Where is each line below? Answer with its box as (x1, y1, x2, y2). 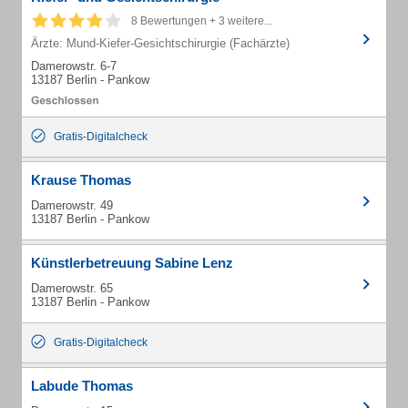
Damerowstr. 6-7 (31, 59, 117, 73)
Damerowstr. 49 (31, 199, 113, 212)
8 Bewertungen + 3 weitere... (131, 15, 272, 27)
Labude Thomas (31, 378, 133, 393)
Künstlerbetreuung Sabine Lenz (31, 255, 233, 270)
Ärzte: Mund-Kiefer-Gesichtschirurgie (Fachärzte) (31, 36, 290, 50)
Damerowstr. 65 (31, 281, 113, 295)
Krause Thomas (31, 172, 131, 188)
